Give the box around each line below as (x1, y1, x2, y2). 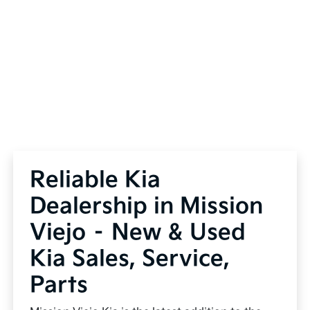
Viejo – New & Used (30, 219, 246, 246)
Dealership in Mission (30, 192, 264, 220)
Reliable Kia (30, 166, 161, 194)
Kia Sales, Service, (30, 245, 230, 273)
